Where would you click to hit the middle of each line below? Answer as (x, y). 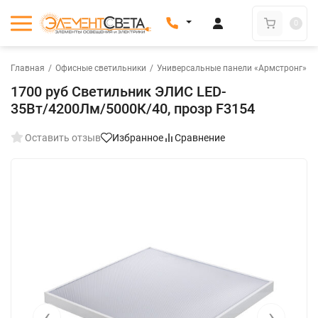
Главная (28, 68)
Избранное (138, 138)
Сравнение (200, 138)
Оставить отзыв (63, 138)
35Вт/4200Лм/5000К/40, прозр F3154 (133, 109)
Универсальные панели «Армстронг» (232, 68)
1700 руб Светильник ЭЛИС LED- (119, 92)
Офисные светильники (101, 68)
